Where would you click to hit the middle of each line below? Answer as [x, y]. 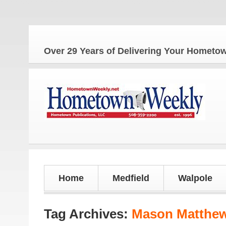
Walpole [195, 178]
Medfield [131, 178]
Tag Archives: [88, 214]
